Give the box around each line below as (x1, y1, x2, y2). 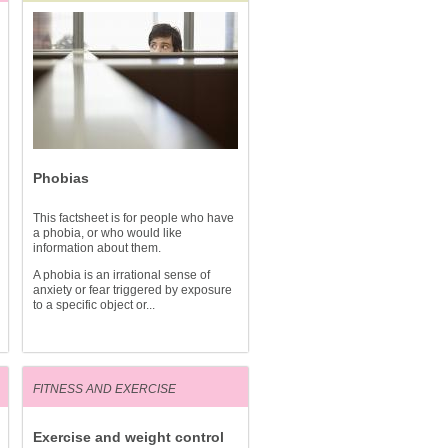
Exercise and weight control (33, 429, 224, 445)
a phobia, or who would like (33, 226, 182, 240)
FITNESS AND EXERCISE (33, 382, 176, 396)
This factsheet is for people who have (33, 211, 234, 225)
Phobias (33, 170, 89, 186)
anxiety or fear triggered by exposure (33, 283, 232, 297)
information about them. (33, 241, 161, 255)
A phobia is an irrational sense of (33, 268, 210, 282)
